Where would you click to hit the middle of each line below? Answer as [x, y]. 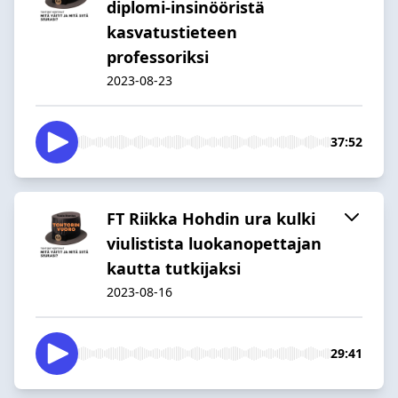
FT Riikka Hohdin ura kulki [211, 218]
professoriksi [158, 56]
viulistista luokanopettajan [214, 243]
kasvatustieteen [172, 32]
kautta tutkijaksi [174, 268]
